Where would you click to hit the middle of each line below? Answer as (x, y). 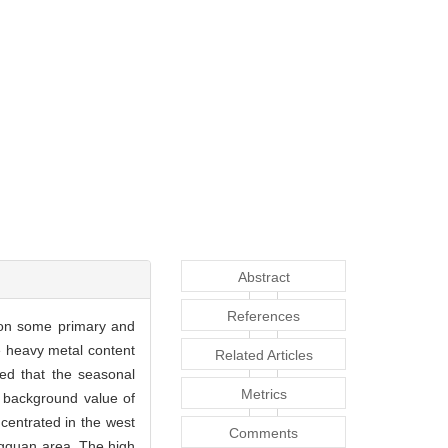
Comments (263, 433)
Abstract (263, 277)
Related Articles (263, 355)
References (263, 316)
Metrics (263, 394)
